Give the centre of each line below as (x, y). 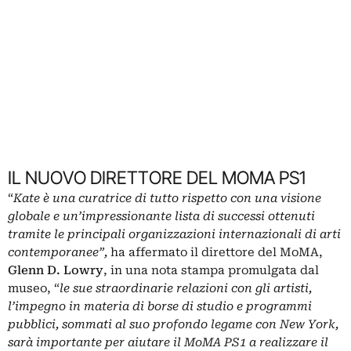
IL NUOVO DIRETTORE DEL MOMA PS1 (157, 177)
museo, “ (34, 288)
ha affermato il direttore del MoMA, (217, 252)
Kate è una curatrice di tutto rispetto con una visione (167, 198)
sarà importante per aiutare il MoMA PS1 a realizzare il (168, 342)
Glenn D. (34, 270)
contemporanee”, (59, 252)
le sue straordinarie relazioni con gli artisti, (186, 288)
